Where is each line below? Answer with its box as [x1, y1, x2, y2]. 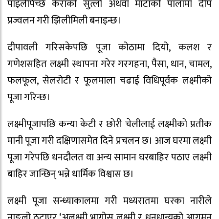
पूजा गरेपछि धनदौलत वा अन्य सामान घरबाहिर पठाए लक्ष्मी [7, 149, 212, 166]
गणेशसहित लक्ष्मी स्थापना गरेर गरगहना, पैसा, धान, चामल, [7, 56, 212, 73]
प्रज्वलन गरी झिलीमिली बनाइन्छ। [7, 12, 121, 29]
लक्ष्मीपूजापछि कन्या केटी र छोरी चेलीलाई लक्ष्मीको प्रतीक [7, 115, 212, 132]
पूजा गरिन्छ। [7, 89, 50, 106]
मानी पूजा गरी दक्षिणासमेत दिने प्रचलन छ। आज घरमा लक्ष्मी [7, 132, 212, 149]
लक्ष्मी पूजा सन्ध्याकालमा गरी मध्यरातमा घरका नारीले [7, 192, 212, 209]
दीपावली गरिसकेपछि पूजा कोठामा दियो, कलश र [7, 39, 212, 56]
